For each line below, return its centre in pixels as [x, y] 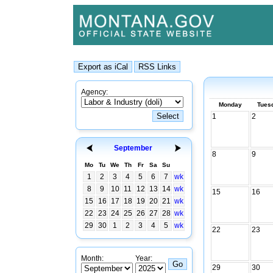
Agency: [94, 92]
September [133, 148]
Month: [92, 258]
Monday [230, 105]
